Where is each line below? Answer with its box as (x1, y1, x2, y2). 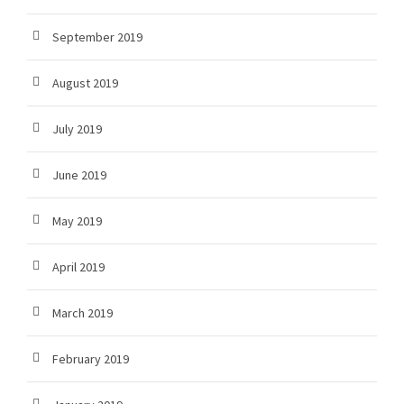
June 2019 (52, 167, 106, 184)
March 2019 (52, 305, 113, 322)
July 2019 (52, 121, 102, 138)
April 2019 (52, 259, 105, 276)
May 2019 (52, 213, 102, 230)
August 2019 (52, 75, 118, 92)
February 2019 (52, 351, 129, 368)
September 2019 (52, 29, 142, 46)
